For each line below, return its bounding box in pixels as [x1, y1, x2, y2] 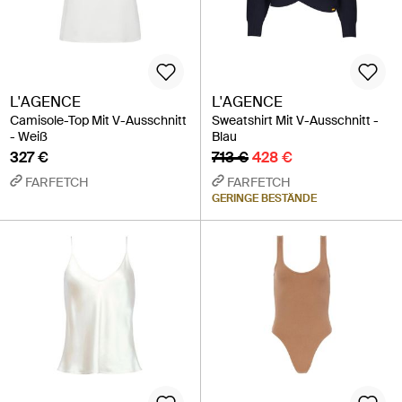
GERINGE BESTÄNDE [212, 190, 317, 205]
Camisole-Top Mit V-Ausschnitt [10, 111, 187, 128]
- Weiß [10, 127, 48, 144]
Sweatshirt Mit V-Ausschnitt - [212, 111, 379, 128]
